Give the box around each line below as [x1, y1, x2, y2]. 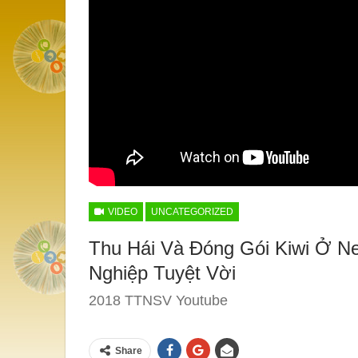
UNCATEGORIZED [151, 205, 233, 217]
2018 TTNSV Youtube [89, 292, 228, 308]
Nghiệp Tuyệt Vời [89, 261, 236, 284]
